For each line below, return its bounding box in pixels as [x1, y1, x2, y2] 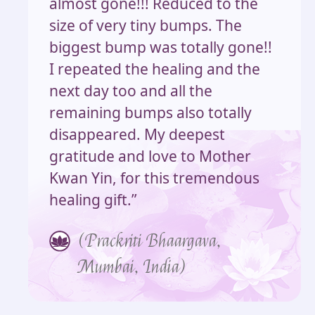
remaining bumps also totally [49, 102, 252, 122]
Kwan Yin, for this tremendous [49, 167, 259, 188]
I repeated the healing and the [49, 58, 260, 79]
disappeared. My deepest [49, 124, 225, 144]
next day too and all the [49, 80, 212, 101]
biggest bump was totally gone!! [49, 37, 272, 57]
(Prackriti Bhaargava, [77, 229, 221, 252]
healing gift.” [49, 189, 137, 210]
